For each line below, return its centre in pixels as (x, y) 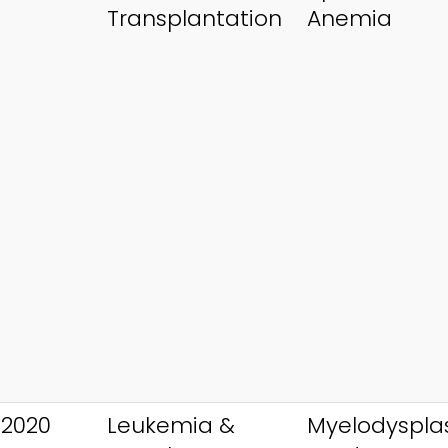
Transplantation (194, 18)
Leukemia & (171, 425)
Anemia (349, 18)
